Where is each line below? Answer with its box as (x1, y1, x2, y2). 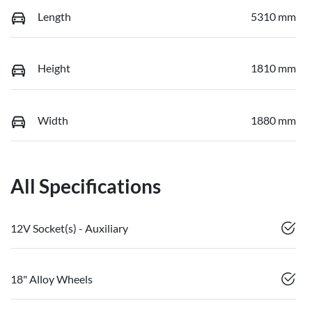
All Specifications (10, 174, 161, 198)
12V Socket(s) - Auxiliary (10, 221, 128, 235)
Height (38, 61, 70, 75)
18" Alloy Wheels (10, 272, 93, 286)
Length (38, 9, 71, 23)
